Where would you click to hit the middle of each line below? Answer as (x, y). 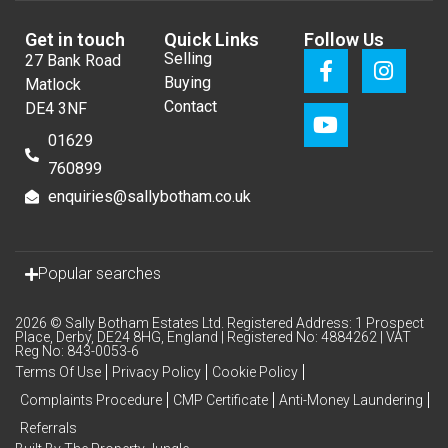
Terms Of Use (58, 372)
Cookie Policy (255, 372)
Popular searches (99, 274)
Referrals (48, 428)
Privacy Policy (156, 372)
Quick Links (212, 40)
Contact (191, 107)
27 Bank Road (73, 61)
